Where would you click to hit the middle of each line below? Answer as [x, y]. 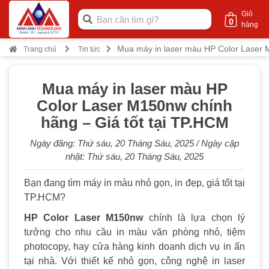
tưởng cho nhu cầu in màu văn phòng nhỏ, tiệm [134, 232]
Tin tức [89, 49]
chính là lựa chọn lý [194, 218]
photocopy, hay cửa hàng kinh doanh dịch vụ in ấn [134, 246]
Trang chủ [40, 49]
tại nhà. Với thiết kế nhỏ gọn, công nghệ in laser [134, 261]
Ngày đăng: [54, 143]
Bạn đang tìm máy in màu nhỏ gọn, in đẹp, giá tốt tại [134, 183]
